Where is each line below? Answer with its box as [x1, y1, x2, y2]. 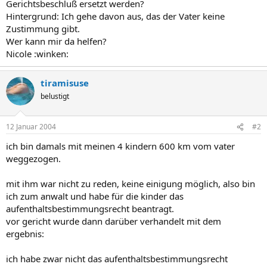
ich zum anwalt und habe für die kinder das [6, 190, 184, 202]
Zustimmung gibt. [6, 22, 80, 35]
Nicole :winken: [6, 47, 69, 60]
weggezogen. [6, 153, 61, 164]
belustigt [41, 91, 69, 101]
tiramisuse [41, 76, 89, 89]
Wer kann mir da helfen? [6, 35, 107, 47]
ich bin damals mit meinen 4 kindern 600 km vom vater [6, 140, 235, 152]
